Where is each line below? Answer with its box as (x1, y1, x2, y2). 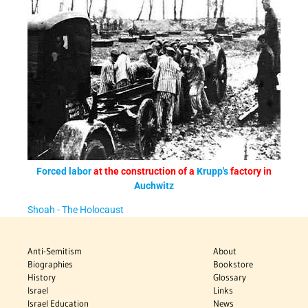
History (27, 272, 56, 283)
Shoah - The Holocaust (27, 204, 124, 216)
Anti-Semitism (27, 245, 82, 257)
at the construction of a (91, 166, 197, 177)
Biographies (27, 258, 73, 270)
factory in (228, 166, 272, 177)
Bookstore (213, 258, 254, 270)
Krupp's (197, 166, 228, 177)
